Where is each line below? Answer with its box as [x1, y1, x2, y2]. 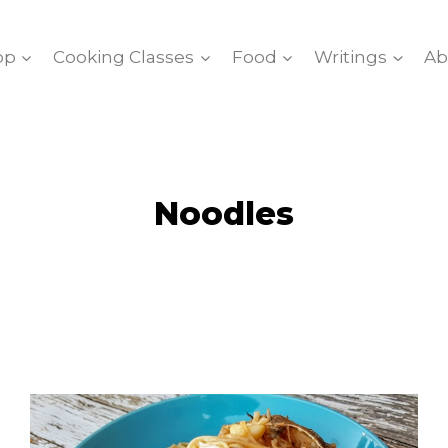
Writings [314, 46, 388, 67]
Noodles [154, 194, 294, 233]
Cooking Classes [53, 46, 195, 67]
